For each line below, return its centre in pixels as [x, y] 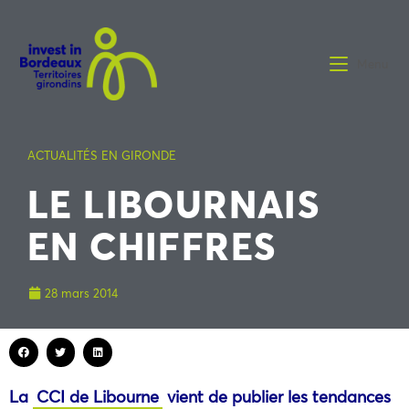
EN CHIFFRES [152, 245]
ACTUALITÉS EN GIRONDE [102, 155]
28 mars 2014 [81, 293]
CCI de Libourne [98, 396]
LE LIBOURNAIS [174, 203]
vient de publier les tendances [277, 396]
